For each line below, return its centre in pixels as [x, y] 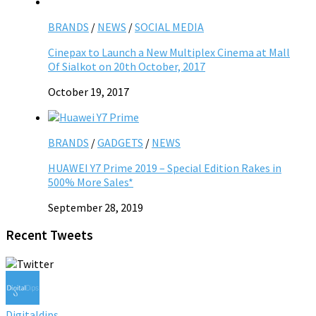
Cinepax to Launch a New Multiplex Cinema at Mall [169, 52]
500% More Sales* [91, 182]
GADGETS [120, 142]
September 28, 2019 [96, 207]
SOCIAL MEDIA [169, 26]
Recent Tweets [49, 236]
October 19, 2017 [89, 91]
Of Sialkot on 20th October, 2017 [127, 66]
